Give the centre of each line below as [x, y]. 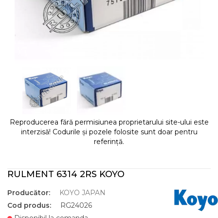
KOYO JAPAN [82, 193]
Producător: [29, 193]
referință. [109, 142]
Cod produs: [29, 205]
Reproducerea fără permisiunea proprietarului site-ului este [109, 122]
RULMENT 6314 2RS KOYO [66, 174]
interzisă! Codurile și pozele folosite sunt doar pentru [109, 132]
